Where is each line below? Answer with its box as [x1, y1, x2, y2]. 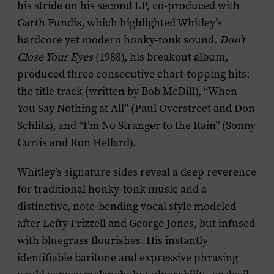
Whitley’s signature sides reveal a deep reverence [17, 165, 256, 179]
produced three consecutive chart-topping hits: [17, 67, 250, 81]
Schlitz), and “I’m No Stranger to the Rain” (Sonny [17, 118, 256, 133]
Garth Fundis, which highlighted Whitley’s [17, 15, 222, 30]
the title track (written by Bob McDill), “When [17, 84, 237, 98]
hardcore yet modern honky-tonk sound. [17, 32, 220, 47]
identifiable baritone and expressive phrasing [17, 250, 238, 265]
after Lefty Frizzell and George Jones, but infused [17, 216, 255, 231]
